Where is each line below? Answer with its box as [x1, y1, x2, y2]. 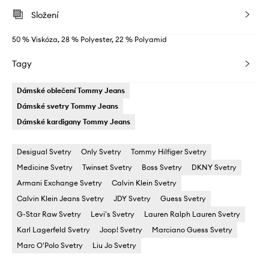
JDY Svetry [113, 194, 151, 204]
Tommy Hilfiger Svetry [131, 147, 207, 157]
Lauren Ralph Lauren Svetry [144, 210, 240, 219]
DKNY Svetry [192, 163, 237, 172]
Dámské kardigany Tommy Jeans [17, 117, 130, 127]
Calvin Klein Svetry [112, 178, 177, 188]
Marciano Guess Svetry [152, 225, 232, 235]
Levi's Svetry [91, 210, 134, 219]
